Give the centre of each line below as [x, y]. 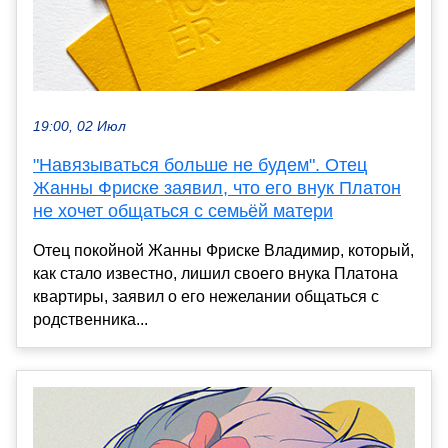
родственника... [90, 320]
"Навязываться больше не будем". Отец [200, 165]
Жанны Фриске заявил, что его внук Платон [217, 188]
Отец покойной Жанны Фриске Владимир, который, [223, 251]
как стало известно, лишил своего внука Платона [215, 274]
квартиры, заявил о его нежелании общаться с [206, 297]
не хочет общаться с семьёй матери [183, 211]
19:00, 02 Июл [79, 127]
